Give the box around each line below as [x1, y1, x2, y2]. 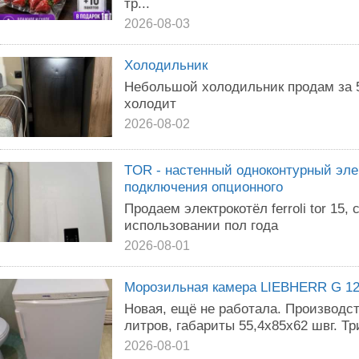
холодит [124, 95, 176, 111]
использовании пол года [124, 217, 278, 233]
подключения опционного [124, 179, 283, 195]
